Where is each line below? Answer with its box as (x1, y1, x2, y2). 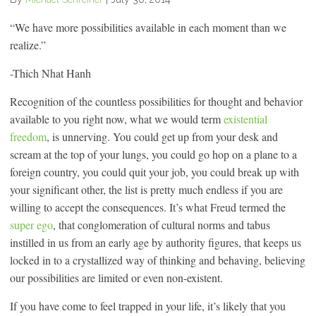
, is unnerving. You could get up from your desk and (47, 128, 278, 144)
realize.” (10, 37, 46, 52)
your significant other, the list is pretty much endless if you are (10, 181, 283, 197)
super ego (10, 217, 53, 232)
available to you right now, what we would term (10, 111, 224, 126)
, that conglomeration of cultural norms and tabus (53, 217, 270, 232)
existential (224, 111, 267, 126)
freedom (10, 128, 47, 144)
